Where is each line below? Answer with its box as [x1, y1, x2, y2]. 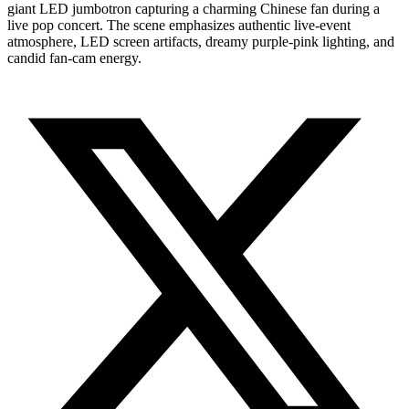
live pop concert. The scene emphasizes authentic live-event [7, 16, 351, 33]
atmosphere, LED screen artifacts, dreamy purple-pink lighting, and [7, 33, 394, 49]
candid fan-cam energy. [7, 49, 142, 66]
